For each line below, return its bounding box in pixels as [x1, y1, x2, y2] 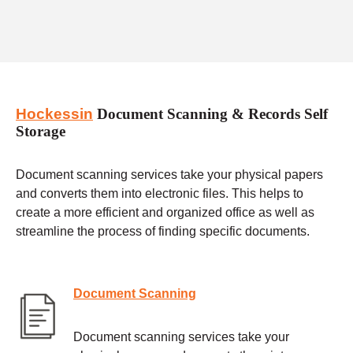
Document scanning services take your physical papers [16, 167, 323, 181]
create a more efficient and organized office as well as [16, 205, 314, 219]
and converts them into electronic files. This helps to [16, 186, 303, 200]
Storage [16, 123, 65, 140]
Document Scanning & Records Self [93, 106, 328, 123]
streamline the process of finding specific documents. [16, 224, 310, 238]
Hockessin [16, 106, 93, 123]
